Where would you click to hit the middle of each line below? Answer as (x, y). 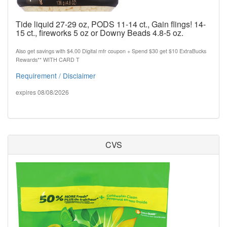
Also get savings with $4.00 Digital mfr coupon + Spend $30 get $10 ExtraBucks (111, 51)
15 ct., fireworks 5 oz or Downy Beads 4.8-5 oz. (100, 32)
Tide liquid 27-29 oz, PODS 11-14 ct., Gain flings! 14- (111, 24)
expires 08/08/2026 (42, 92)
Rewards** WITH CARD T (48, 59)
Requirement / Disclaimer (56, 75)
